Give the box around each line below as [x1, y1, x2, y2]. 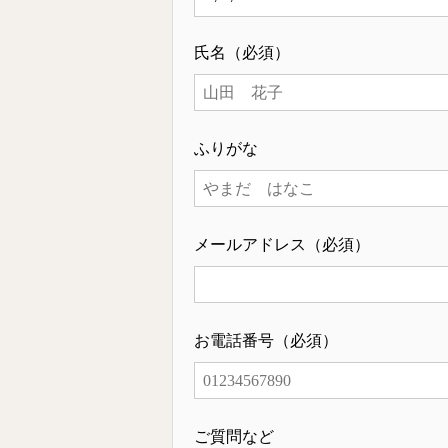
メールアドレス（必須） [194, 236, 370, 254]
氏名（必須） [194, 44, 290, 62]
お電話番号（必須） [194, 332, 338, 350]
